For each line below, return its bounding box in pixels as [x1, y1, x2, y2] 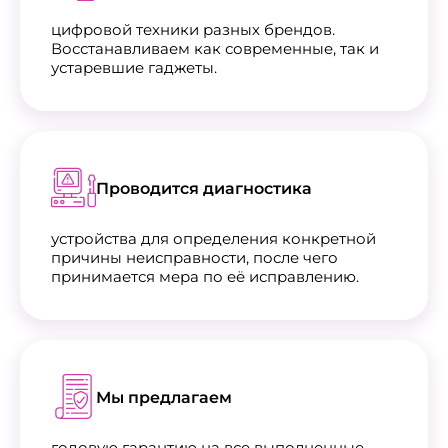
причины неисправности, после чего [51, 247, 338, 267]
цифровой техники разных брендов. [51, 19, 335, 39]
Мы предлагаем [96, 388, 232, 408]
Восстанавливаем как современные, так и [51, 38, 379, 58]
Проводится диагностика [96, 179, 312, 199]
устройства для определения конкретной [51, 228, 376, 248]
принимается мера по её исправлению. [51, 266, 359, 286]
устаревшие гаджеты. [51, 57, 217, 77]
